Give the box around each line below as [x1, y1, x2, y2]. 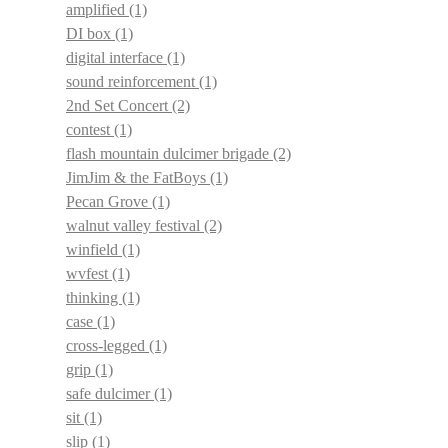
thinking [66, 289, 122, 307]
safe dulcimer [66, 385, 154, 403]
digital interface [66, 49, 167, 67]
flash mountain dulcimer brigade [66, 145, 273, 163]
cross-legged [66, 337, 149, 355]
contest [66, 121, 114, 139]
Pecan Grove [66, 193, 152, 211]
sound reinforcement [66, 73, 199, 91]
